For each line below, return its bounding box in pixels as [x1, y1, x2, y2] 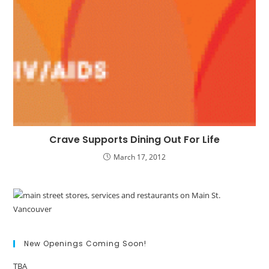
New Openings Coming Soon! [24, 238, 147, 249]
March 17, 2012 [113, 152, 166, 163]
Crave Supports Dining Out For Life [49, 133, 220, 147]
